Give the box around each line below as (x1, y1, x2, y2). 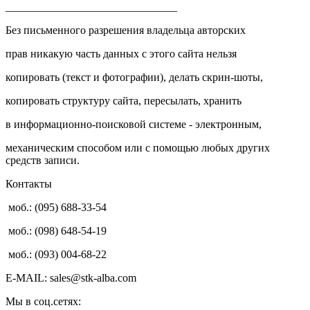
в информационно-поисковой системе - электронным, (6, 118, 262, 130)
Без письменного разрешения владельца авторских (6, 24, 246, 36)
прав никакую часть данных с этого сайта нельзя (6, 47, 237, 60)
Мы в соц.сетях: (6, 295, 81, 307)
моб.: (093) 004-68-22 (6, 248, 107, 260)
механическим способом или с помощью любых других (6, 141, 270, 154)
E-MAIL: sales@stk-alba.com (6, 271, 136, 284)
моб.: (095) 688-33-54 (6, 201, 107, 213)
